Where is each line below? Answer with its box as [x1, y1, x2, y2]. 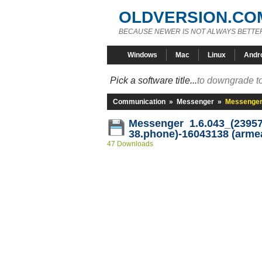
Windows [127, 51, 157, 59]
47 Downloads [107, 140, 153, 148]
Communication [113, 98, 166, 106]
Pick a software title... [110, 75, 197, 85]
